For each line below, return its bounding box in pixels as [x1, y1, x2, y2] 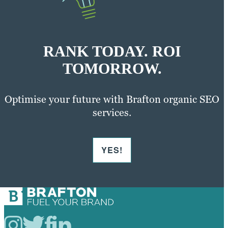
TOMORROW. [62, 60, 162, 77]
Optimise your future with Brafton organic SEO [5, 92, 219, 106]
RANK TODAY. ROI [43, 42, 181, 60]
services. [93, 105, 131, 119]
